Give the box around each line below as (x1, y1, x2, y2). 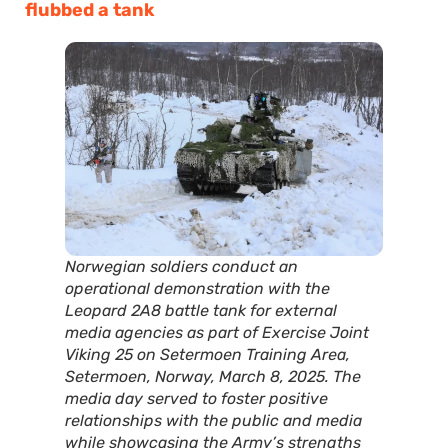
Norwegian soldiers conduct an (65, 256, 298, 276)
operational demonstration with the (65, 278, 330, 298)
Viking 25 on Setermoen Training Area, (65, 344, 350, 364)
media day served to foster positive (65, 388, 328, 408)
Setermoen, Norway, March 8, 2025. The (65, 366, 361, 386)
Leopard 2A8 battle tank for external (65, 300, 337, 320)
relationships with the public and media (65, 410, 362, 430)
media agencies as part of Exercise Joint (65, 322, 369, 342)
